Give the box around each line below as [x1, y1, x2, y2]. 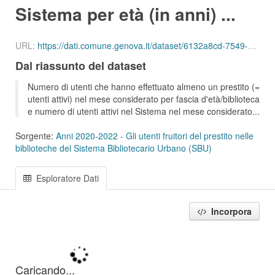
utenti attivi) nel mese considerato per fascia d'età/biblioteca [28, 93, 260, 105]
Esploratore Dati [34, 172, 99, 184]
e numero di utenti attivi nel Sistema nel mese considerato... [28, 105, 260, 117]
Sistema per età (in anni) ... [15, 1, 236, 26]
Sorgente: [15, 130, 56, 142]
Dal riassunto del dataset [15, 58, 146, 74]
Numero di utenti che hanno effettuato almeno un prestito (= [28, 80, 260, 93]
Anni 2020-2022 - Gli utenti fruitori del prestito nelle [56, 130, 254, 142]
